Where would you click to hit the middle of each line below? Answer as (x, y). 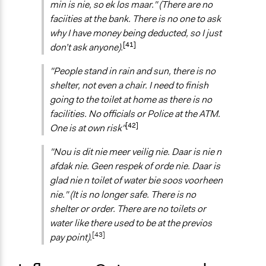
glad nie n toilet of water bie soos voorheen (136, 180)
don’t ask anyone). (86, 47)
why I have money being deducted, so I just (136, 33)
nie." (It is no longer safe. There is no (123, 195)
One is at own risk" (88, 128)
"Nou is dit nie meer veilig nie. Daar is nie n (136, 152)
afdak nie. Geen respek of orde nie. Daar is (135, 166)
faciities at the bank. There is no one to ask (135, 19)
